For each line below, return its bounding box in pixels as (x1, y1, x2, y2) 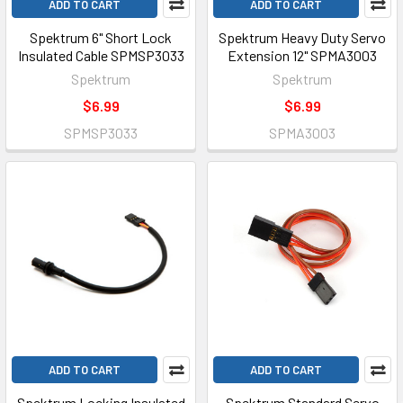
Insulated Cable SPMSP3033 (17, 47, 184, 64)
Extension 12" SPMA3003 (228, 47, 377, 64)
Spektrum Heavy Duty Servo (219, 29, 386, 46)
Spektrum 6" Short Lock (30, 29, 172, 46)
